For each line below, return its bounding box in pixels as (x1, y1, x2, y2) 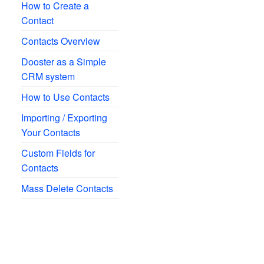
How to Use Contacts (21, 90, 110, 104)
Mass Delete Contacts (21, 181, 113, 195)
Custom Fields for (21, 146, 95, 160)
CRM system (21, 70, 75, 83)
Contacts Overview (21, 34, 100, 48)
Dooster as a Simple (21, 55, 106, 68)
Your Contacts (21, 126, 80, 139)
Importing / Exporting (21, 111, 107, 124)
